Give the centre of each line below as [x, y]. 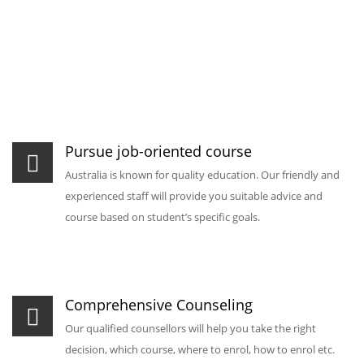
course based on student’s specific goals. [162, 217]
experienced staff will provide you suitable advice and [194, 196]
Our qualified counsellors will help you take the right [191, 328]
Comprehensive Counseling [159, 305]
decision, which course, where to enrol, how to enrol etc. [200, 349]
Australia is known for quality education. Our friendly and [202, 175]
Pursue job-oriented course [158, 151]
